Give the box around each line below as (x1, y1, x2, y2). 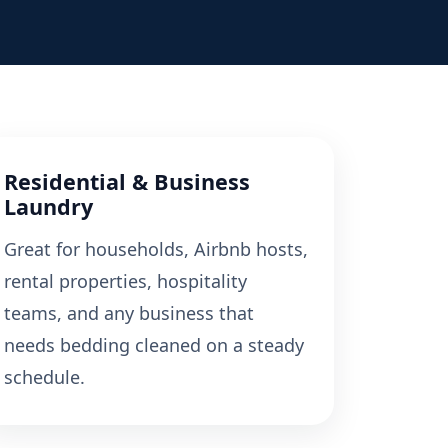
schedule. (4, 365, 85, 390)
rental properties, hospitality (4, 269, 247, 294)
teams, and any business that (4, 301, 254, 326)
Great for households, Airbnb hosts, (4, 237, 308, 262)
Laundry (4, 192, 93, 222)
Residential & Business (4, 167, 250, 197)
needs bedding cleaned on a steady (4, 333, 304, 358)
